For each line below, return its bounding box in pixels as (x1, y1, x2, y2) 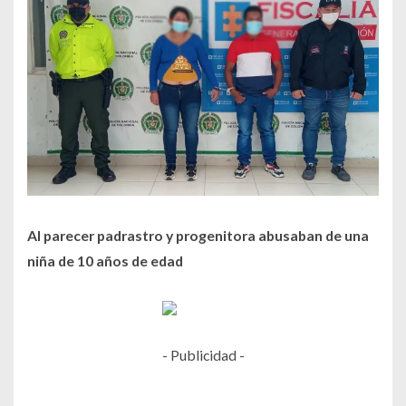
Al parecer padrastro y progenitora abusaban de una (27, 227, 369, 245)
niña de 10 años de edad (27, 252, 186, 270)
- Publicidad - (161, 346, 245, 364)
